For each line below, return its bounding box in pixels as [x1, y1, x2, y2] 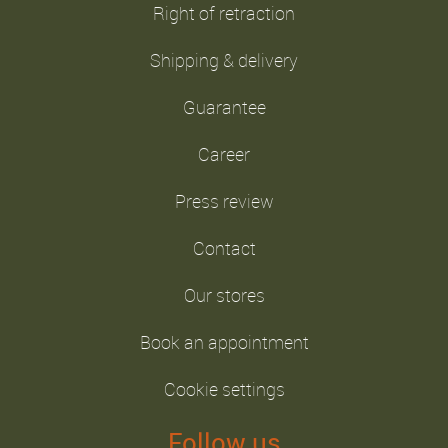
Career [198, 141, 250, 166]
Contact [192, 235, 256, 260]
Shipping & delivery [150, 47, 298, 72]
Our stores [183, 282, 265, 307]
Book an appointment [139, 329, 309, 354]
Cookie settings [163, 376, 285, 401]
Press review [174, 188, 274, 213]
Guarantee [182, 94, 266, 119]
